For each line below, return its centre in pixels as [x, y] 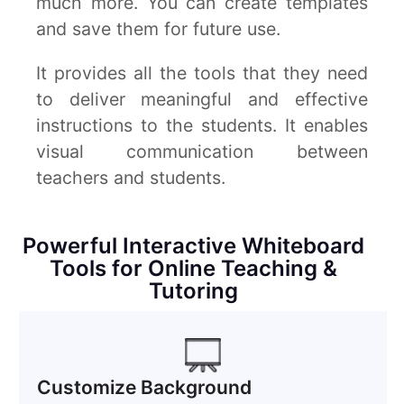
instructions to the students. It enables [202, 125]
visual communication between [202, 151]
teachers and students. [131, 177]
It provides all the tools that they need [202, 73]
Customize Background [144, 387]
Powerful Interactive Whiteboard [194, 246]
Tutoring [194, 291]
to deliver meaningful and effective [202, 99]
